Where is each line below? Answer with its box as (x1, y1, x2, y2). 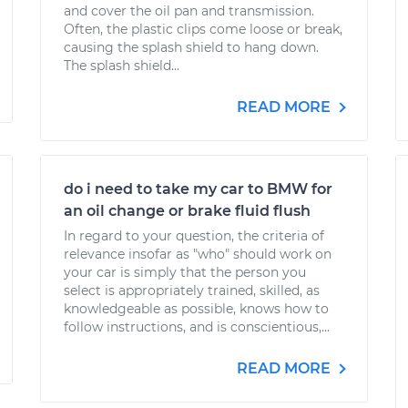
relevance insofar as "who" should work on (64, 246, 331, 262)
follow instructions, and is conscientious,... (64, 319, 330, 335)
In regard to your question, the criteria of (64, 228, 324, 244)
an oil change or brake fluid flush (64, 202, 311, 219)
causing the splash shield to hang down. (64, 39, 319, 56)
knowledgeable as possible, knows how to (64, 301, 329, 317)
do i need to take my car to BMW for (64, 180, 332, 198)
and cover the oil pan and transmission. (64, 3, 314, 19)
